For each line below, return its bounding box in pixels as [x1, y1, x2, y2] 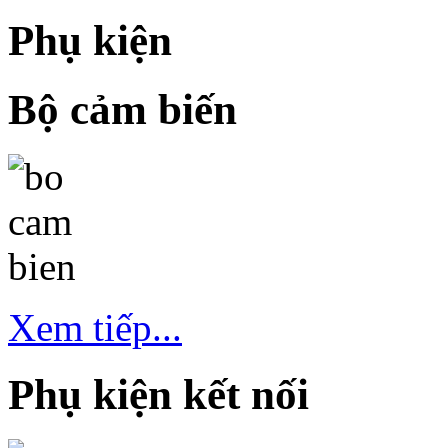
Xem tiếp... [8, 305, 182, 349]
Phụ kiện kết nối [8, 370, 309, 418]
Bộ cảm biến [8, 85, 237, 133]
